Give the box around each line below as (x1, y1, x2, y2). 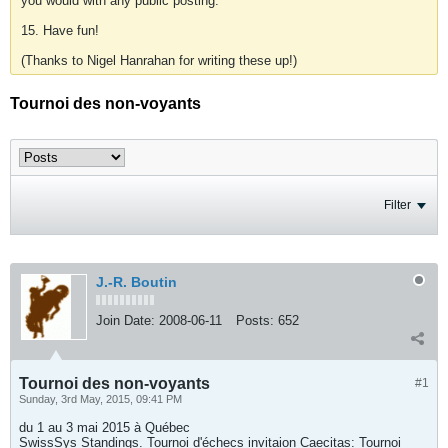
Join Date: (96, 313, 155, 328)
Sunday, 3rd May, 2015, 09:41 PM (19, 393, 182, 405)
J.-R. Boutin (96, 274, 177, 290)
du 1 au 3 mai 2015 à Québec (19, 420, 190, 435)
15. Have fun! (21, 23, 99, 38)
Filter (384, 198, 411, 212)
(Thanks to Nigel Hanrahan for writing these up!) (21, 53, 297, 68)
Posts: (236, 313, 274, 328)
